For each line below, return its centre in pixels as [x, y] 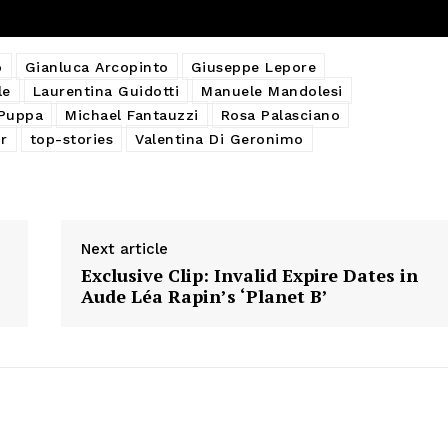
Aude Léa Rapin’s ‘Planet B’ [204, 295]
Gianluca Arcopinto [96, 66]
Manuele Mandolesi [272, 90]
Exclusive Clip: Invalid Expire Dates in [249, 274]
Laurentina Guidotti [105, 90]
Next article [124, 248]
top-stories [71, 138]
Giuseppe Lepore [253, 66]
